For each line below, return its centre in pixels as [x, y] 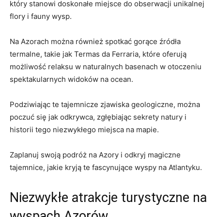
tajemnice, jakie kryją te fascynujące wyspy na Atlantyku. [106, 167]
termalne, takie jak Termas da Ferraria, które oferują [98, 54]
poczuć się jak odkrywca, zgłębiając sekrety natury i [98, 117]
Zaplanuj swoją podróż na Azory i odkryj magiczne [95, 155]
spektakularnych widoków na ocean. [71, 79]
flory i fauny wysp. [41, 16]
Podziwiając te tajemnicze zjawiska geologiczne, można [105, 104]
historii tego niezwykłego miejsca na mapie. [84, 129]
